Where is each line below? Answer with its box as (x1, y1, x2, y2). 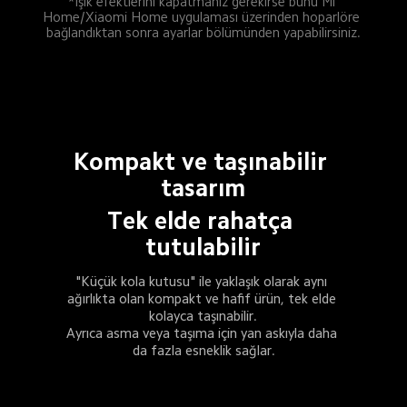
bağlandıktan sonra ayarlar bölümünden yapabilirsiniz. (45, 25, 361, 39)
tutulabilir (145, 234, 262, 259)
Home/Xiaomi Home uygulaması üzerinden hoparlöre (43, 9, 364, 24)
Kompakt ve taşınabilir (73, 149, 333, 174)
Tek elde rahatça (107, 208, 300, 233)
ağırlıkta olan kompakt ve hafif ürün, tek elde (66, 292, 340, 306)
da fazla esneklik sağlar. (132, 343, 275, 358)
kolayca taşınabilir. (149, 309, 258, 323)
